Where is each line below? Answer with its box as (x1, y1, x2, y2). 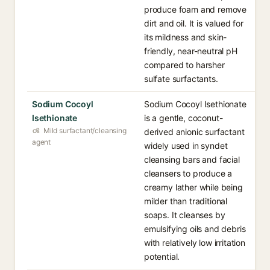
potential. (144, 251, 180, 262)
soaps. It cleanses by (144, 210, 225, 220)
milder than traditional (144, 196, 228, 206)
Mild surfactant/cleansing (43, 126, 127, 135)
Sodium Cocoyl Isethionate (144, 99, 246, 109)
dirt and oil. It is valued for (144, 18, 243, 28)
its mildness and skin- (144, 32, 227, 42)
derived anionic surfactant (144, 127, 245, 137)
